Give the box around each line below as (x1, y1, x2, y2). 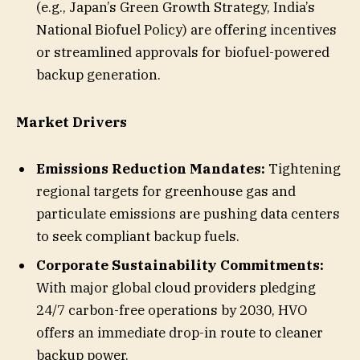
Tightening (265, 160, 341, 178)
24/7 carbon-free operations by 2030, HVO (36, 301, 307, 319)
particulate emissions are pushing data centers (36, 205, 340, 223)
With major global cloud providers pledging (36, 278, 316, 297)
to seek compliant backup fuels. (36, 227, 239, 246)
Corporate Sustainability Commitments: (36, 256, 324, 274)
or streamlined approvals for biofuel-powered (36, 43, 329, 62)
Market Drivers (16, 112, 127, 131)
